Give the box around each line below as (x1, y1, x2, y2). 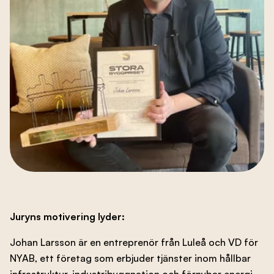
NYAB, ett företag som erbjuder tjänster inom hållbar (10, 251, 251, 264)
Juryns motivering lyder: (10, 210, 125, 223)
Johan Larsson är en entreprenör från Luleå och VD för (10, 235, 258, 248)
